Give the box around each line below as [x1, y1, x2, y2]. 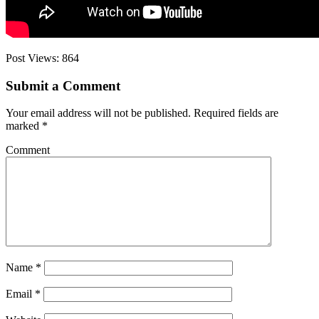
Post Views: [6, 51, 59, 64]
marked [6, 120, 42, 132]
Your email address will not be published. [6, 107, 191, 120]
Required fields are [191, 107, 278, 120]
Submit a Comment [6, 78, 120, 93]
